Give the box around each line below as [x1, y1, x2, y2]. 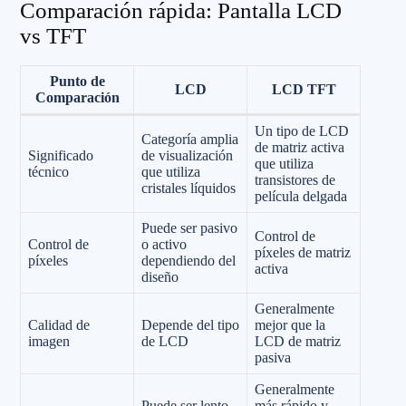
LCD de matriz [255, 333, 341, 349]
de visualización [141, 147, 233, 163]
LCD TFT [271, 81, 336, 97]
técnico [28, 163, 69, 179]
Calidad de [28, 316, 90, 333]
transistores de [255, 171, 335, 188]
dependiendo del [141, 252, 236, 268]
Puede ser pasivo [141, 219, 237, 236]
